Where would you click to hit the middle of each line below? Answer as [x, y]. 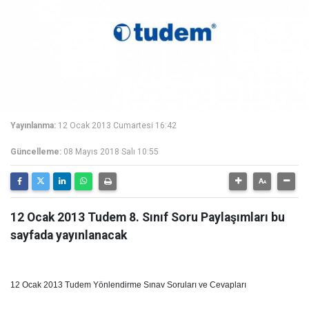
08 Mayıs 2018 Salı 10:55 [111, 152]
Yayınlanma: [33, 126]
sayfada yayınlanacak [69, 235]
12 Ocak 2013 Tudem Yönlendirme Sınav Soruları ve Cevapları [128, 285]
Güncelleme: [36, 152]
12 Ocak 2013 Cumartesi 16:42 [117, 126]
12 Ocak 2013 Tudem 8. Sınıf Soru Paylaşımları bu [148, 217]
